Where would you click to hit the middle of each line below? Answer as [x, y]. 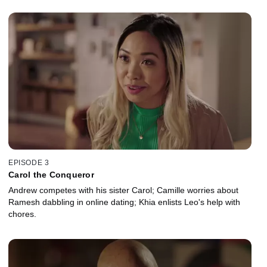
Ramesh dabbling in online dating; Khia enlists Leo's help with [124, 202]
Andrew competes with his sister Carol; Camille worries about [123, 190]
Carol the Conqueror [51, 174]
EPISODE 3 [29, 162]
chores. [22, 214]
